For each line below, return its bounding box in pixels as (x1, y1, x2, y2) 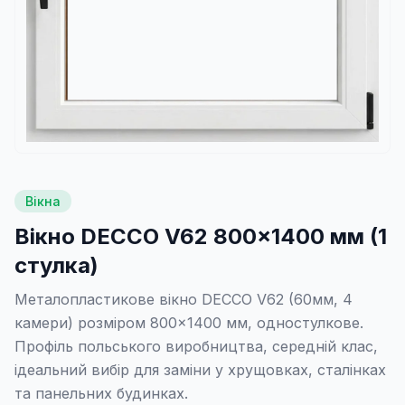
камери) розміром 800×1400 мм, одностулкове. (14, 314, 363, 332)
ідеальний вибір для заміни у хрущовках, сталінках (14, 361, 386, 379)
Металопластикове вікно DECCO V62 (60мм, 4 (14, 290, 353, 308)
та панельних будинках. (14, 384, 188, 402)
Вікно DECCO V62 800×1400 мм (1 (14, 223, 387, 250)
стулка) (14, 252, 99, 278)
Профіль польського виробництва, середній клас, (14, 337, 378, 355)
